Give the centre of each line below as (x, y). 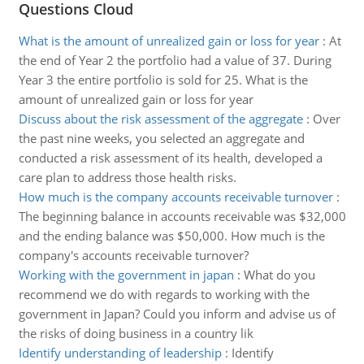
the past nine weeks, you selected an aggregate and (161, 138)
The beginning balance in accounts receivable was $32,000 (182, 216)
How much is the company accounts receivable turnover (175, 197)
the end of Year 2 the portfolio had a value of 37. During (175, 60)
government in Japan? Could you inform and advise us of (177, 314)
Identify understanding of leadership (120, 353)
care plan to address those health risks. (127, 177)
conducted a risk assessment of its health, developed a (170, 158)
